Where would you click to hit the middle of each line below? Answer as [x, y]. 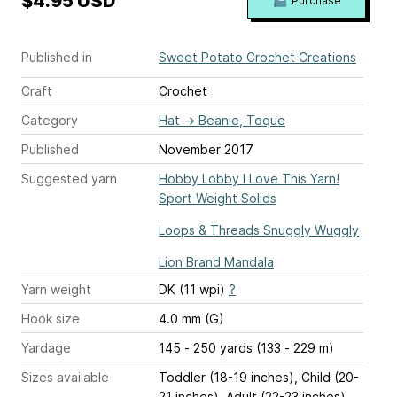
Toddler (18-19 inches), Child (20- [259, 378]
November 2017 [206, 150]
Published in [57, 58]
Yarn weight [56, 290]
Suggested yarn [69, 179]
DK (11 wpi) [194, 290]
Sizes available [65, 378]
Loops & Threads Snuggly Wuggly [259, 230]
